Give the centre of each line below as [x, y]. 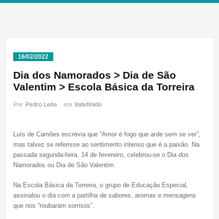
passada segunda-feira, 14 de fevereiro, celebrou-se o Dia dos [101, 155]
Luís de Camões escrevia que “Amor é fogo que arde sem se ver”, [107, 134]
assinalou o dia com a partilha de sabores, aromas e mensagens [104, 196]
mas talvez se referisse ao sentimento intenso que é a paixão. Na [106, 145]
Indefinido [88, 105]
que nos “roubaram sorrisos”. [54, 206]
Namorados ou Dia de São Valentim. [64, 165]
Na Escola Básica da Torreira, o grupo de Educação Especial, [100, 185]
